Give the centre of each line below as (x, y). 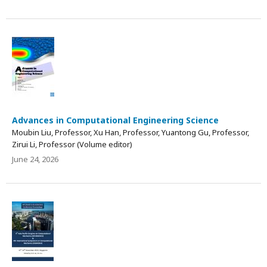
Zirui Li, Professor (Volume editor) (72, 144)
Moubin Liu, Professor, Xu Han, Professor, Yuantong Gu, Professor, (131, 132)
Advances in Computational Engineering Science (115, 120)
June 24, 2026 (35, 159)
